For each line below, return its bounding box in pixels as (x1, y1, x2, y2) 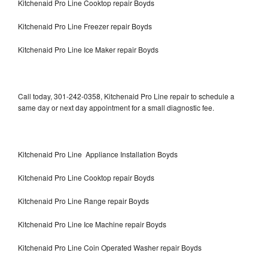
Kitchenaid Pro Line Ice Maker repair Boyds (18, 44, 159, 54)
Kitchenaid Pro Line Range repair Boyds (18, 195, 149, 206)
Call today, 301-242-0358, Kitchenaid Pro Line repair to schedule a (18, 90, 234, 101)
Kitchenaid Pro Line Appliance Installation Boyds (18, 148, 178, 159)
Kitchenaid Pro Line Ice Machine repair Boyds (18, 218, 166, 229)
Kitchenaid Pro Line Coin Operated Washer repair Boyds (18, 242, 202, 252)
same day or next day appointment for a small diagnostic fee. (18, 102, 214, 112)
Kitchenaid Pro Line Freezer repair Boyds (18, 20, 154, 31)
